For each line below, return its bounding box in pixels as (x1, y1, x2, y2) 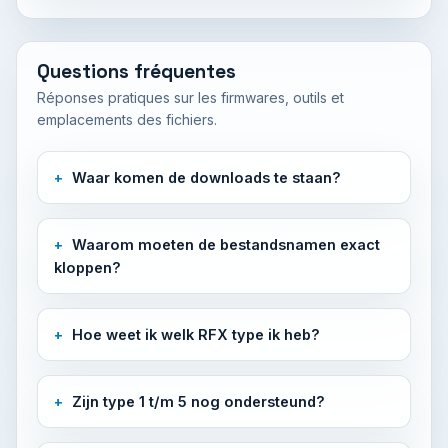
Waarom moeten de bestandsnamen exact (72, 236, 380, 253)
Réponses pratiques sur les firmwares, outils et (37, 89, 344, 106)
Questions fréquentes (37, 59, 236, 84)
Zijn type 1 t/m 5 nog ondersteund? (72, 393, 325, 410)
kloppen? (54, 259, 121, 276)
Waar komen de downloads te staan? (72, 169, 341, 186)
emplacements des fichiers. (37, 111, 217, 128)
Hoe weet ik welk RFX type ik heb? (72, 326, 320, 343)
